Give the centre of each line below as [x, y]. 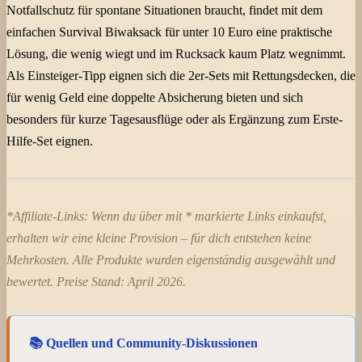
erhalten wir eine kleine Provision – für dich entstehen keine [159, 238]
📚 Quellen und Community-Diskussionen [143, 343]
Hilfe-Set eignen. [50, 141]
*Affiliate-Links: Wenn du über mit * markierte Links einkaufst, [166, 217]
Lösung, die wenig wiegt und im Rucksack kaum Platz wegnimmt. [176, 54]
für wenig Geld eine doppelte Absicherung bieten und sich [155, 98]
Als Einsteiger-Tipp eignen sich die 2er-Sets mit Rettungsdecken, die [181, 76]
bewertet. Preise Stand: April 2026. [96, 282]
